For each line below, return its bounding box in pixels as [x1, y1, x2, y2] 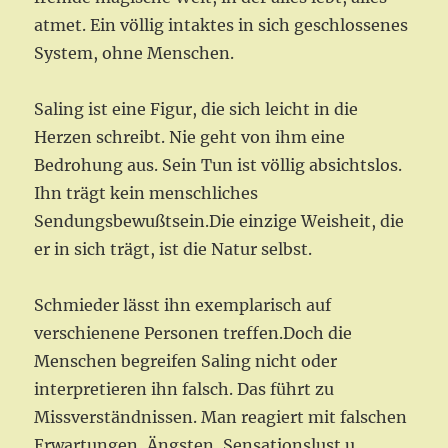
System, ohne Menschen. [34, 43, 235, 64]
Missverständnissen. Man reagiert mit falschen [34, 407, 408, 428]
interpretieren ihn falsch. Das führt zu [34, 379, 335, 400]
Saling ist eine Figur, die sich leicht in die [34, 99, 359, 120]
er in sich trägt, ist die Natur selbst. [34, 239, 313, 260]
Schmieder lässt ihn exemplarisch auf [34, 295, 332, 316]
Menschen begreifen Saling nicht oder [34, 351, 338, 372]
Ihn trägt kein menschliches [34, 183, 259, 204]
